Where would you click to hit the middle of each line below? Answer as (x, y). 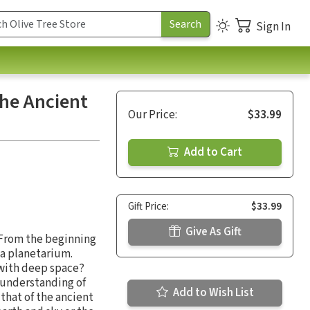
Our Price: (153, 115)
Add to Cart (212, 152)
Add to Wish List (212, 292)
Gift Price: (148, 206)
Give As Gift (212, 231)
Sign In (273, 27)
